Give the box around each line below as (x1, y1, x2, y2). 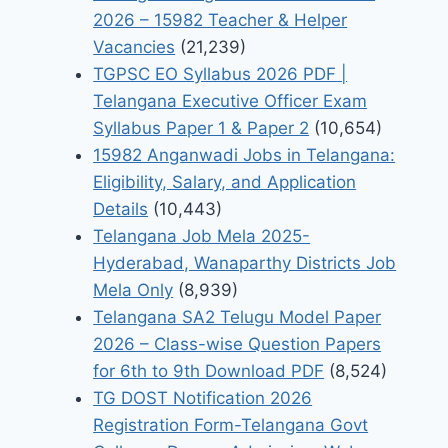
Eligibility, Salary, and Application (93, 172, 357, 193)
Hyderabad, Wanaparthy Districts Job (93, 253, 397, 274)
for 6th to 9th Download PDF (93, 361, 325, 382)
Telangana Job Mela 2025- (93, 226, 311, 247)
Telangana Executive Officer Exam (93, 91, 368, 112)
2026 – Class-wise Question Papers (93, 334, 382, 355)
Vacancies (93, 37, 176, 58)
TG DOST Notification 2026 (93, 388, 313, 409)
